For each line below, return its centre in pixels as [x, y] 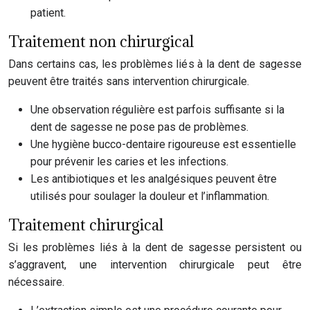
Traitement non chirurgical [101, 41]
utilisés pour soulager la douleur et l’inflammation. [150, 196]
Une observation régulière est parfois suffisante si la [157, 110]
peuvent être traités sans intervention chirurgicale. [129, 81]
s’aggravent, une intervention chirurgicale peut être [155, 265]
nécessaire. [36, 282]
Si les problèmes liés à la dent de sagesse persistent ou [155, 247]
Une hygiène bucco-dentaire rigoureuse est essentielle [163, 144]
